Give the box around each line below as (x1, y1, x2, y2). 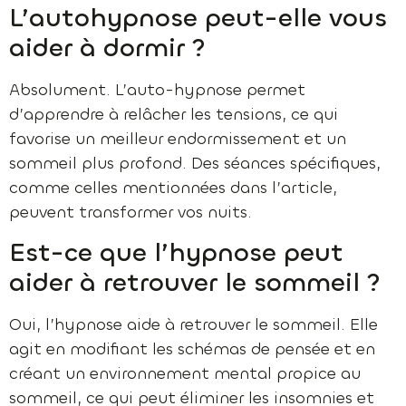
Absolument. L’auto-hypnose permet (9, 79, 305, 101)
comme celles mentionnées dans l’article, (9, 177, 337, 199)
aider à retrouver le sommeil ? (9, 266, 381, 299)
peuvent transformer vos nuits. (9, 201, 252, 224)
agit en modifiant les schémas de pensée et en (9, 337, 375, 360)
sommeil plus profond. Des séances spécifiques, (9, 152, 381, 175)
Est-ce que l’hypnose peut (9, 236, 343, 269)
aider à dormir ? (9, 32, 206, 65)
